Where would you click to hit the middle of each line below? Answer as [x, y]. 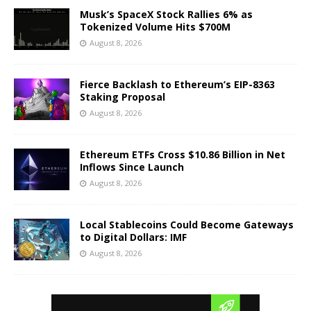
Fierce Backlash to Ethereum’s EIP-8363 [177, 84]
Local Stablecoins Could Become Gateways [187, 224]
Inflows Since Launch [132, 167]
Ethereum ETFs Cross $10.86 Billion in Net [183, 154]
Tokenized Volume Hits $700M [155, 26]
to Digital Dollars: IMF [133, 237]
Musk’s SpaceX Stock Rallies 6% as [166, 14]
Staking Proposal [123, 96]
